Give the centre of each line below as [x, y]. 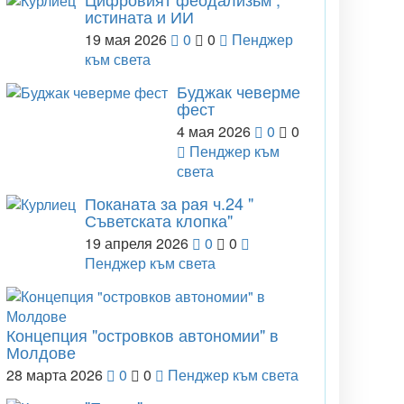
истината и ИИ [139, 16]
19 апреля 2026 [137, 243]
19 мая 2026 [126, 39]
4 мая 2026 [214, 131]
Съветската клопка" [159, 220]
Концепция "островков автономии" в [142, 335]
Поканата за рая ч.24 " [169, 203]
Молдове [41, 352]
